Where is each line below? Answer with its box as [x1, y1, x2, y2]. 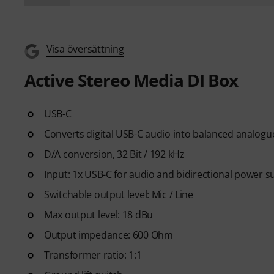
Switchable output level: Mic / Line [44, 187, 193, 201]
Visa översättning [46, 42, 124, 56]
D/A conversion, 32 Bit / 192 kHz [44, 147, 185, 161]
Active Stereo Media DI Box [24, 68, 238, 92]
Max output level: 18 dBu [44, 207, 154, 221]
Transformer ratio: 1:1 [44, 248, 142, 262]
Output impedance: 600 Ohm [44, 228, 173, 242]
